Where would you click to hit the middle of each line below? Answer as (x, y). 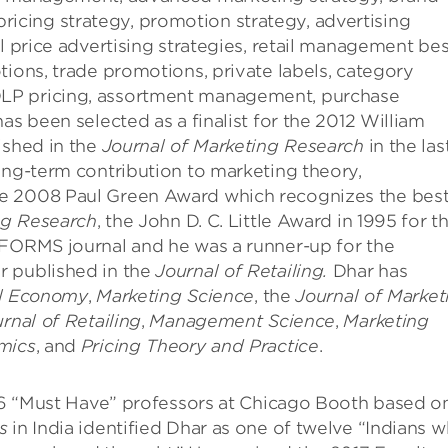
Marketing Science (175, 296)
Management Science (242, 321)
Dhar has (368, 271)
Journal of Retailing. (242, 271)
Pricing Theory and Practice (199, 346)
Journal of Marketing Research (232, 146)
